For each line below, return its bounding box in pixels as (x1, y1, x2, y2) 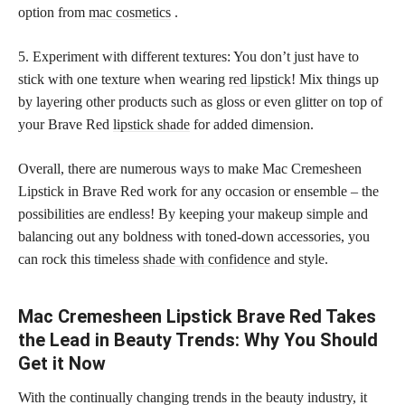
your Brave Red (18, 116, 113, 132)
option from (18, 4, 89, 20)
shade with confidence (143, 250, 270, 267)
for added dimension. (190, 116, 314, 132)
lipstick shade (113, 116, 190, 132)
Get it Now (18, 352, 106, 374)
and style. (270, 250, 328, 267)
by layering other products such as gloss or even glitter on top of (18, 93, 382, 109)
